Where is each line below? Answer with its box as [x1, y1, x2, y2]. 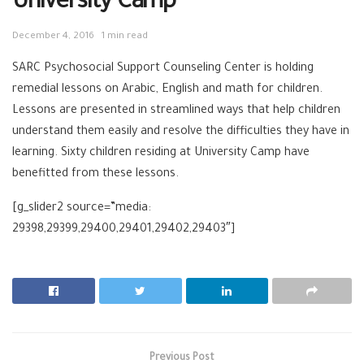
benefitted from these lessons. [12, 168, 179, 182]
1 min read [102, 32, 148, 43]
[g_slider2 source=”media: [12, 202, 151, 216]
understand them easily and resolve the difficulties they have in [12, 126, 349, 140]
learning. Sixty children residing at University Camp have [12, 147, 310, 161]
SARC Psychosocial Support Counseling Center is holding [12, 63, 314, 76]
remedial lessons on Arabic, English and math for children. [12, 84, 323, 97]
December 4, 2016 [12, 32, 94, 43]
